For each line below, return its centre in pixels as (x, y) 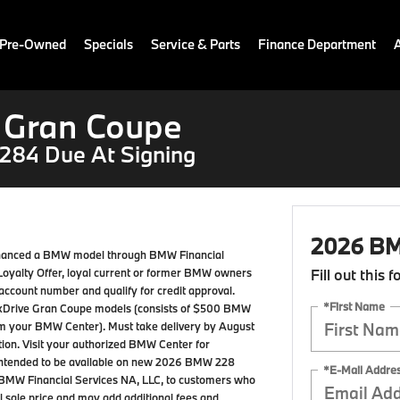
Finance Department (317, 44)
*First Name (354, 306)
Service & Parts (196, 44)
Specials (108, 44)
